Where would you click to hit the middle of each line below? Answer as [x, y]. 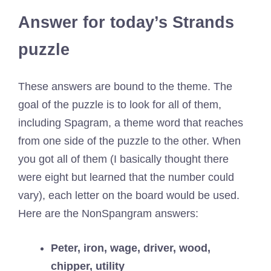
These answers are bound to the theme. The [125, 86]
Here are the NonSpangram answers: [108, 213]
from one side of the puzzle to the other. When [129, 141]
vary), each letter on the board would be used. [129, 195]
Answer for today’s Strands [126, 23]
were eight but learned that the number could [126, 177]
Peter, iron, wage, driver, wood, [131, 248]
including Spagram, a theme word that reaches [131, 122]
